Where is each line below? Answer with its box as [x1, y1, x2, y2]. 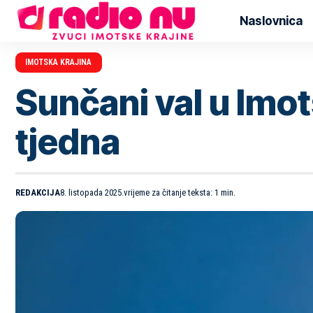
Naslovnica [240, 13, 303, 28]
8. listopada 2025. [60, 187, 124, 198]
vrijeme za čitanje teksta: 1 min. [124, 187, 235, 198]
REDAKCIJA [15, 187, 60, 198]
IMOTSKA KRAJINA [25, 57, 92, 68]
